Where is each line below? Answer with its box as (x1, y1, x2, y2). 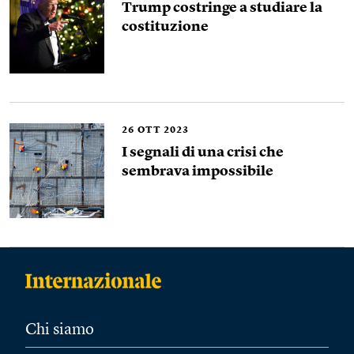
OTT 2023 (137, 126, 189, 135)
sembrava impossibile (122, 164, 273, 179)
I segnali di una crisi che (122, 145, 284, 160)
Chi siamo (25, 322, 94, 338)
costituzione (122, 20, 209, 34)
